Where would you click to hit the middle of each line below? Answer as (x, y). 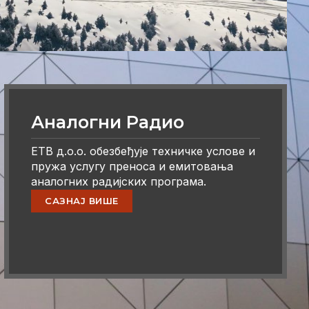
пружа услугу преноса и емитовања (132, 167)
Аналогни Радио (108, 122)
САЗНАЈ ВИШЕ (82, 200)
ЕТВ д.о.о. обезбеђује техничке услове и (143, 151)
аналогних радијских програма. (119, 182)
